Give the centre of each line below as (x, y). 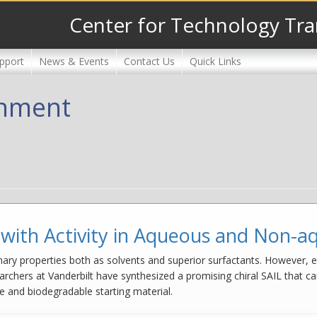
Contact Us (149, 61)
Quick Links (215, 61)
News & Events (74, 61)
